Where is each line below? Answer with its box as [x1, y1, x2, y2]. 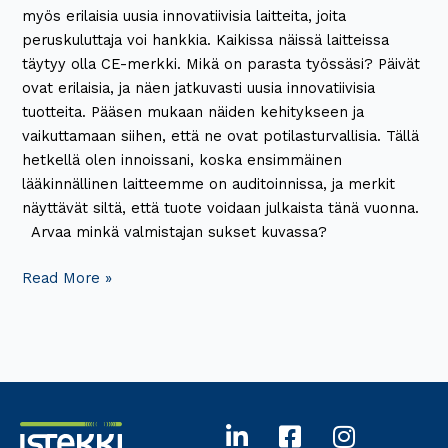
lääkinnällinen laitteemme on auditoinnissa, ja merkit [22, 175, 396, 194]
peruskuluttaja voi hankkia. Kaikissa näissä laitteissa [22, 31, 390, 50]
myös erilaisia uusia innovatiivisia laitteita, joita [22, 7, 347, 26]
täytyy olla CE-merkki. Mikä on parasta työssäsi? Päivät [22, 55, 421, 74]
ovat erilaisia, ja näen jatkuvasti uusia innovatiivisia [22, 79, 376, 98]
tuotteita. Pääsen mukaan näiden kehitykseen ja [22, 103, 365, 122]
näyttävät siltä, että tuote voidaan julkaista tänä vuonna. [22, 199, 420, 218]
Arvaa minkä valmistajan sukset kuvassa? [22, 223, 328, 242]
